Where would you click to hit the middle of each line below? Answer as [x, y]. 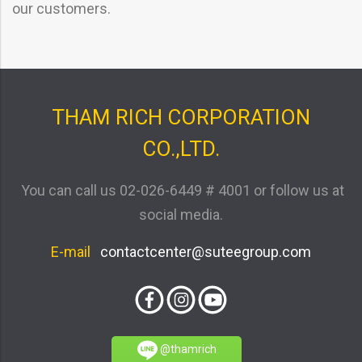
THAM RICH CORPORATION [181, 118]
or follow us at [299, 191]
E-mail [76, 252]
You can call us [67, 191]
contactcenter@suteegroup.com [206, 252]
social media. [181, 215]
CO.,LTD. [181, 149]
